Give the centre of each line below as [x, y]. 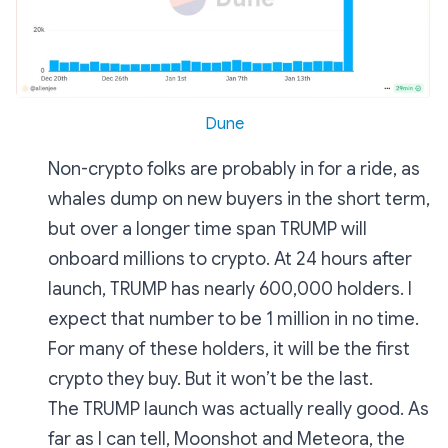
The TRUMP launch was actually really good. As [238, 409]
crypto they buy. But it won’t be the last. [210, 379]
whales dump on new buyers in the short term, [239, 199]
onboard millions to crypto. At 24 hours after [230, 259]
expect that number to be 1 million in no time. [233, 319]
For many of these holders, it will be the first [229, 349]
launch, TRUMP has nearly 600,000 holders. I [230, 289]
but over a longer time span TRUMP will [207, 229]
